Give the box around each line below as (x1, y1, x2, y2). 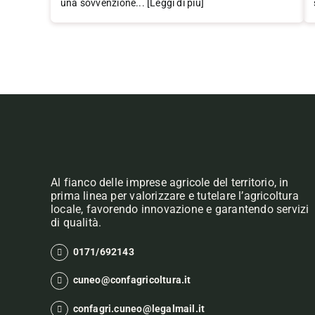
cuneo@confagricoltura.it (72, 274, 191, 286)
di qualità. (50, 215, 102, 229)
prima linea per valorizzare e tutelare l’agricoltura (50, 188, 299, 202)
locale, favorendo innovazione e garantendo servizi (50, 202, 309, 216)
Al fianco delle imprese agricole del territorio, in (50, 175, 289, 189)
